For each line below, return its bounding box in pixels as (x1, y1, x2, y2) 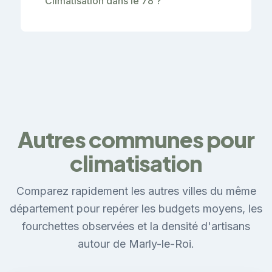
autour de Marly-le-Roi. (78, 237, 194, 250)
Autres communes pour (18, 125, 254, 153)
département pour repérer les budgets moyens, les (10, 202, 262, 215)
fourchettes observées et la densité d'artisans (22, 219, 250, 233)
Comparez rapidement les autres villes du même (16, 184, 256, 197)
